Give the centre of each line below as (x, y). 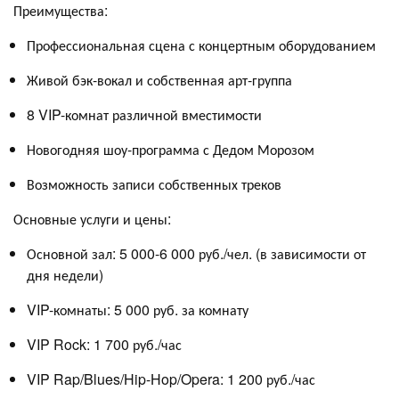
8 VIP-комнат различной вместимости (144, 114)
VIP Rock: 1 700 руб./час (104, 344)
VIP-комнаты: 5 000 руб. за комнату (138, 309)
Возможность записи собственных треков (154, 183)
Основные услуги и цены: (92, 218)
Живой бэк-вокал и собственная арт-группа (159, 79)
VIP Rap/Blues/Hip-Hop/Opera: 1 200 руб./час (171, 379)
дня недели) (65, 274)
